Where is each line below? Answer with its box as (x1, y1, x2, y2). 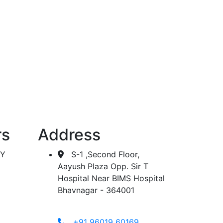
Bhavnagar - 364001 (58, 185, 134, 196)
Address (38, 125, 101, 145)
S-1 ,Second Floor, (64, 149, 139, 160)
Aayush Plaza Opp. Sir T (58, 161, 148, 172)
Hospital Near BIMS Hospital (58, 173, 165, 184)
